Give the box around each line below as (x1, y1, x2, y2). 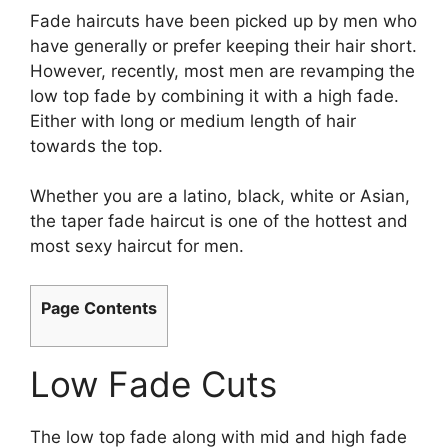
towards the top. (30, 135, 163, 156)
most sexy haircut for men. (30, 236, 244, 257)
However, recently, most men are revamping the (30, 60, 415, 81)
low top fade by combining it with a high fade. (30, 85, 399, 106)
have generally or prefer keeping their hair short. (30, 35, 417, 56)
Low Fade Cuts (30, 363, 277, 406)
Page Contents (41, 297, 157, 318)
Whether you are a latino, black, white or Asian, (30, 186, 410, 207)
